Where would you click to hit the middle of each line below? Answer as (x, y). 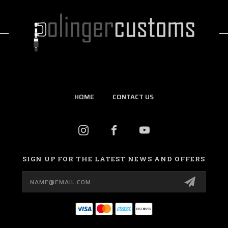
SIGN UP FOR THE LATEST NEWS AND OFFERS (114, 159)
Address (36, 181)
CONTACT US (133, 97)
